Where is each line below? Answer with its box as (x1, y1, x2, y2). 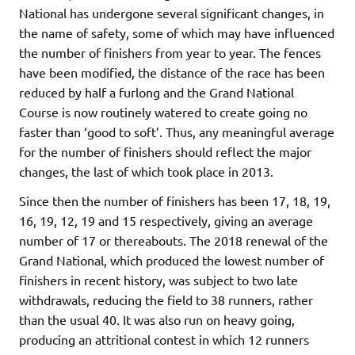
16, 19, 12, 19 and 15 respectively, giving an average (19, 212, 313, 229)
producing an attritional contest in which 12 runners (19, 331, 309, 348)
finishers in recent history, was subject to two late (19, 272, 298, 288)
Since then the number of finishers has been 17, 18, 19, (19, 193, 330, 209)
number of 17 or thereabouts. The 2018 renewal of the (19, 232, 328, 249)
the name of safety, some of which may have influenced (19, 25, 334, 41)
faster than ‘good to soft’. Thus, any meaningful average (19, 124, 334, 140)
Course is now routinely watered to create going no (19, 104, 307, 120)
